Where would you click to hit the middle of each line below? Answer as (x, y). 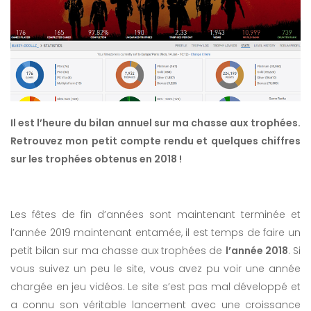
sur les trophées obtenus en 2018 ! (96, 159)
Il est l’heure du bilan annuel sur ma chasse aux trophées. (155, 123)
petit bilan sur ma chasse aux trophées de (118, 251)
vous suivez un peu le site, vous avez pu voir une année (155, 269)
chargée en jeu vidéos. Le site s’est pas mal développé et (155, 287)
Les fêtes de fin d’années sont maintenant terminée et (155, 215)
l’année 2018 (257, 251)
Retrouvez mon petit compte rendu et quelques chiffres (155, 141)
